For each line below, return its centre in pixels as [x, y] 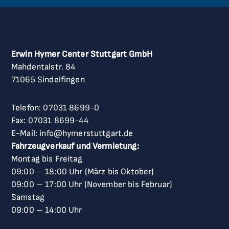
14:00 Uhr [64, 210]
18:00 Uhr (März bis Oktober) [100, 172]
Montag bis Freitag [47, 159]
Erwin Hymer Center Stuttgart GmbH [82, 54]
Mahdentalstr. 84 [43, 67]
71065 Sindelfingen [48, 80]
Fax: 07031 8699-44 [50, 121]
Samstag [28, 198]
